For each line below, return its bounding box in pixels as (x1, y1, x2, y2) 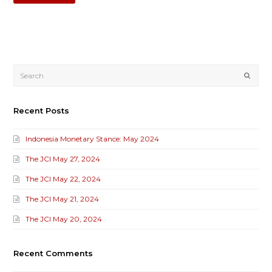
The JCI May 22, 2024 (25, 174, 101, 184)
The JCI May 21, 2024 (25, 194, 100, 204)
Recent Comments (13, 248, 93, 259)
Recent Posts (13, 106, 70, 116)
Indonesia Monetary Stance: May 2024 (25, 134, 160, 144)
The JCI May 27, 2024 (25, 154, 101, 164)
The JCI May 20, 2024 (25, 214, 103, 224)
